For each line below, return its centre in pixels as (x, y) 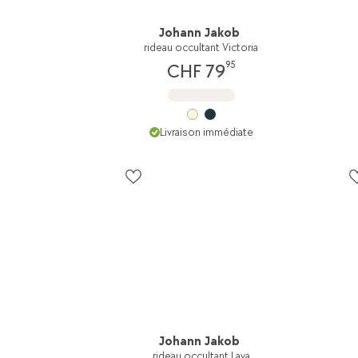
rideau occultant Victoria (201, 47)
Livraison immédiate (206, 132)
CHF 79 (196, 71)
